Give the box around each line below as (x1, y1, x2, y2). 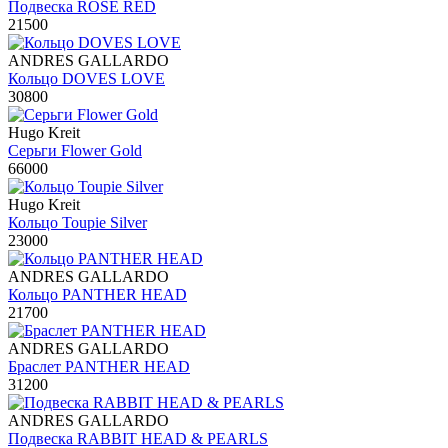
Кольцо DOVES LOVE (8, 69, 165, 87)
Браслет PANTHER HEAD (8, 357, 190, 375)
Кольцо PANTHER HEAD (8, 285, 187, 303)
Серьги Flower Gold (8, 141, 142, 159)
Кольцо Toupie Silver (8, 213, 147, 231)
